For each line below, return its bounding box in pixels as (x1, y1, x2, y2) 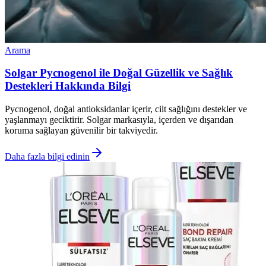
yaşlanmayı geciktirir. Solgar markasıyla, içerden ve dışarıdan (5, 115, 233, 125)
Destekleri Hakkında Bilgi (5, 80, 131, 93)
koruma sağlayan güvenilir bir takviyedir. (5, 125, 158, 136)
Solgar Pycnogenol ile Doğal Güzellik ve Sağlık (5, 66, 233, 80)
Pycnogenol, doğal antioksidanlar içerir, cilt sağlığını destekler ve (5, 104, 247, 115)
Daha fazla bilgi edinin (5, 151, 90, 162)
